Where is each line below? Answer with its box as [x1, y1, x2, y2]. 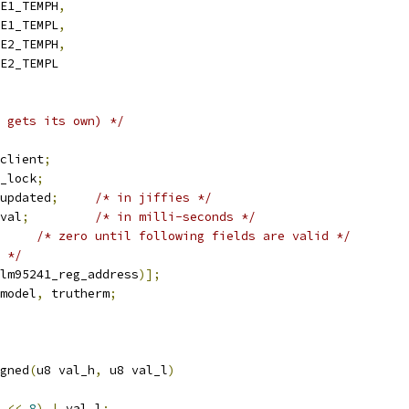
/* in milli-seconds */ [95, 209, 256, 225]
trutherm [44, 286, 110, 301]
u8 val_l [102, 362, 168, 378]
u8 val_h [37, 362, 95, 378]
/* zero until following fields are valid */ [37, 228, 351, 244]
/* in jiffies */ [95, 190, 212, 205]
